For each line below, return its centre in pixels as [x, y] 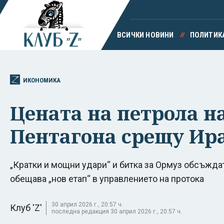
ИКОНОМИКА [42, 80]
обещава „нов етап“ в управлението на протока [107, 178]
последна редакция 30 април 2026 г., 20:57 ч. [117, 211]
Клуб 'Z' [26, 207]
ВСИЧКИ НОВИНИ [145, 35]
